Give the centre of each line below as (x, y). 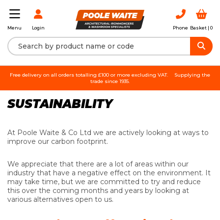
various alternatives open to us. (60, 199)
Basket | (200, 27)
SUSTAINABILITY (60, 104)
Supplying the (192, 75)
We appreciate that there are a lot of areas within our (98, 164)
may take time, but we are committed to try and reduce (104, 181)
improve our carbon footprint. (58, 141)
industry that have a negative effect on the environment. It (109, 173)
